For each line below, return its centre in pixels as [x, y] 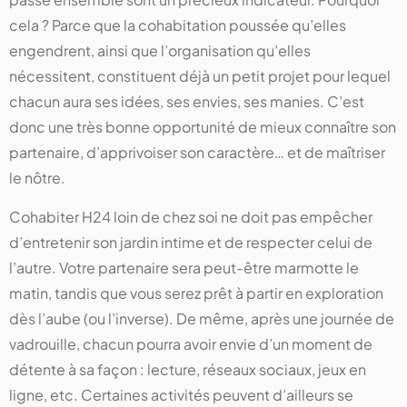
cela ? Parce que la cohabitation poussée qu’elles [178, 25]
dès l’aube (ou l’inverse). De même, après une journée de [202, 319]
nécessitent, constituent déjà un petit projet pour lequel [200, 76]
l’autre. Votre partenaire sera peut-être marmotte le [184, 268]
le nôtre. [37, 178]
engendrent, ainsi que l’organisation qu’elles [160, 51]
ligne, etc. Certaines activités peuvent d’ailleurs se [181, 395]
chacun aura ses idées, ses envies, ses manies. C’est [187, 102]
